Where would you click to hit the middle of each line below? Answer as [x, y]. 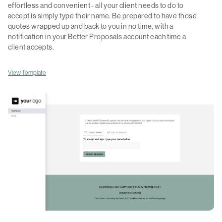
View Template [27, 73]
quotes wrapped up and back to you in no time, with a [91, 27]
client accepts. [31, 47]
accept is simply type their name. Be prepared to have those [103, 16]
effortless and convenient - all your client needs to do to [96, 6]
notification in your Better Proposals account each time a [97, 37]
